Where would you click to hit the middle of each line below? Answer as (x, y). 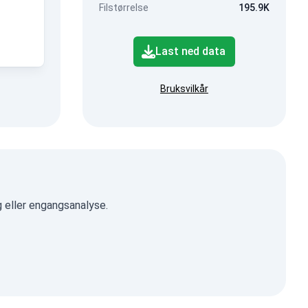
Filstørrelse (123, 8)
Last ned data (190, 51)
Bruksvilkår (184, 89)
